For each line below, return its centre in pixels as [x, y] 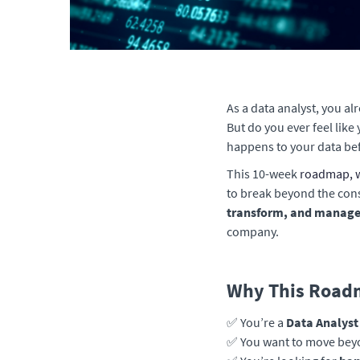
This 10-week [263, 174]
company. [253, 231]
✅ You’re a [256, 322]
